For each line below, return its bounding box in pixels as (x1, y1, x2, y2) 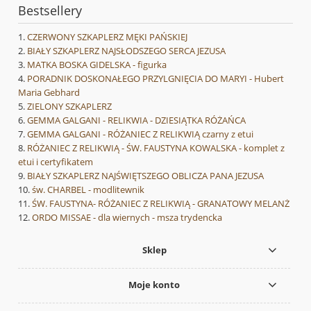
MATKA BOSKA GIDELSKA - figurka (27, 58, 167, 72)
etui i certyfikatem (18, 155, 93, 169)
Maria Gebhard (18, 86, 80, 99)
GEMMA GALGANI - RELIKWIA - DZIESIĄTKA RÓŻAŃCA (27, 114, 246, 127)
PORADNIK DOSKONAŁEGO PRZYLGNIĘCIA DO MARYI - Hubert (27, 72, 284, 85)
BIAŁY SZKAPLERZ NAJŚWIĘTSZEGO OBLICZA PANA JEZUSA (27, 169, 264, 183)
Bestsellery (18, 2, 82, 19)
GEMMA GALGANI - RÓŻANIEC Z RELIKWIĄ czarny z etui (27, 128, 253, 141)
